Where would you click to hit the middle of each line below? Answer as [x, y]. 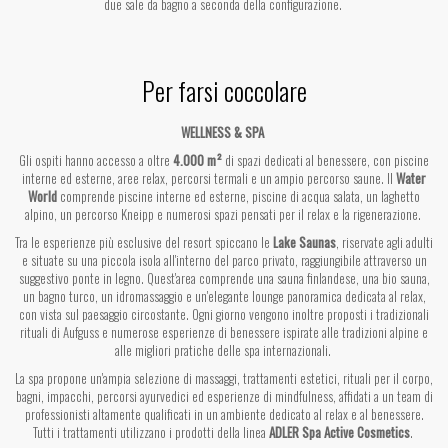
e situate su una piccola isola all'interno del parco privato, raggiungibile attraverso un [224, 260]
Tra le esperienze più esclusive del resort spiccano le [144, 242]
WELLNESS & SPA [222, 132]
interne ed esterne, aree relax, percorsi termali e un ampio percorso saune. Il [209, 178]
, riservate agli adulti [384, 242]
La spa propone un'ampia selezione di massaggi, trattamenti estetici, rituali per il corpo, [224, 378]
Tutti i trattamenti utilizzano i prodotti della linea [150, 432]
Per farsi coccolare [224, 91]
